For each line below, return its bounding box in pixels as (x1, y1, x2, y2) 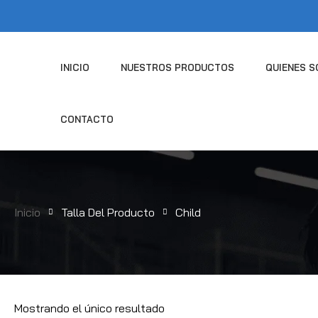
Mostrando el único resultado (14, 301, 165, 316)
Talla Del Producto (61, 204, 155, 219)
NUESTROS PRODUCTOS (121, 62, 234, 73)
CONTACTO (60, 114, 114, 125)
